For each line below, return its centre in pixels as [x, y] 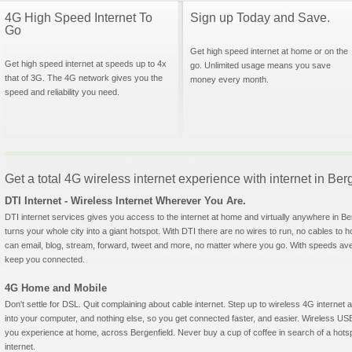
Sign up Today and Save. [260, 18]
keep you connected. [45, 259]
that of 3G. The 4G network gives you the [84, 78]
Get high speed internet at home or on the [269, 51]
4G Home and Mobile [56, 288]
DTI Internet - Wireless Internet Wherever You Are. [125, 201]
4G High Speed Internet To [79, 18]
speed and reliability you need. [62, 92]
